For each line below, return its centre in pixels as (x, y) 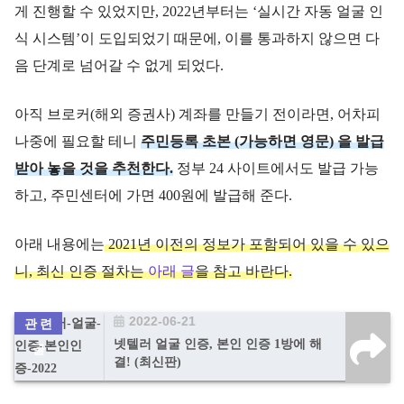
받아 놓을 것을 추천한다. (94, 169)
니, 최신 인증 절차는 (81, 271)
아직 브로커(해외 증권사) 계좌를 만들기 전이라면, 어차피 (197, 115)
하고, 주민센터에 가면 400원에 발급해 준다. (153, 196)
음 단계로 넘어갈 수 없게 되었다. (119, 66)
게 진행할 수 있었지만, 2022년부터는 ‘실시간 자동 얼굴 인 (199, 12)
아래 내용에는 (60, 244)
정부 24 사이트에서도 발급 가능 (276, 169)
